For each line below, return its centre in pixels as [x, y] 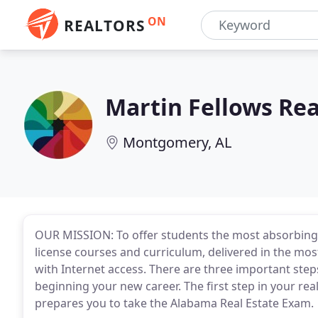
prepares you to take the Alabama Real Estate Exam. [174, 303]
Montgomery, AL [177, 142]
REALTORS [104, 26]
